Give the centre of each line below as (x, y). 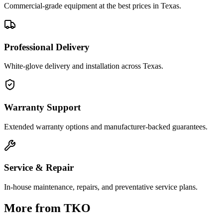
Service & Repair (39, 168)
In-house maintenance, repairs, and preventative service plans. (101, 187)
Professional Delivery (47, 47)
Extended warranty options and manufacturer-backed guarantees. (106, 126)
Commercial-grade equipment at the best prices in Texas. (93, 5)
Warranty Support (42, 108)
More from (34, 208)
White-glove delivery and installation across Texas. (84, 66)
